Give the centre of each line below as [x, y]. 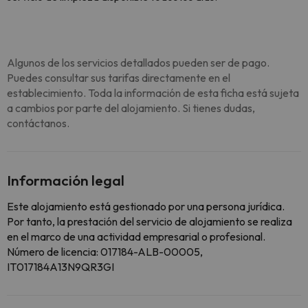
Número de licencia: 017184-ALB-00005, [105, 252]
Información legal [66, 180]
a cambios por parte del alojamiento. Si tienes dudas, [131, 108]
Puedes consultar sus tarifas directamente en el [119, 78]
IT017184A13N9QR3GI [60, 267]
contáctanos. [38, 123]
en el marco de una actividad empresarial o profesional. [136, 236]
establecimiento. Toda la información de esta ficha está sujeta [153, 93]
